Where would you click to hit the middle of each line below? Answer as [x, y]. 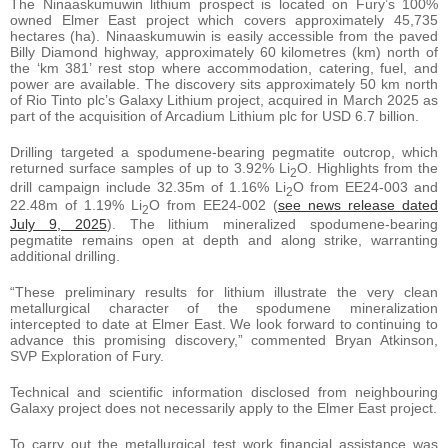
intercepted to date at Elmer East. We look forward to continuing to [224, 323]
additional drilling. [65, 255]
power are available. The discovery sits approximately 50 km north [224, 83]
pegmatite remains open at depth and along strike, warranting [224, 239]
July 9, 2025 [58, 223]
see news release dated [358, 205]
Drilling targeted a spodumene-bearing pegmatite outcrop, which [224, 151]
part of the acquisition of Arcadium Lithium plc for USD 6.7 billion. [214, 115]
